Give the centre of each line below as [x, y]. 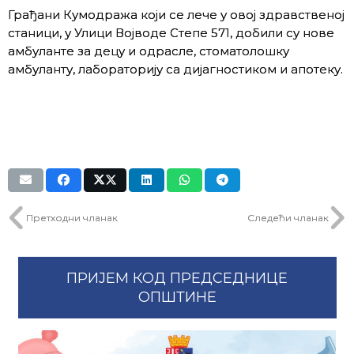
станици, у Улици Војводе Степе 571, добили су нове [171, 32]
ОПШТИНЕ [177, 297]
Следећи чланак [288, 218]
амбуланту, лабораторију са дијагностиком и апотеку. [175, 69]
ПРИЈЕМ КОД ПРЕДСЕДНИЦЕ [177, 278]
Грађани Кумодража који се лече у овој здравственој [176, 14]
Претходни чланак [72, 218]
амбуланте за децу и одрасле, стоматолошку [149, 51]
